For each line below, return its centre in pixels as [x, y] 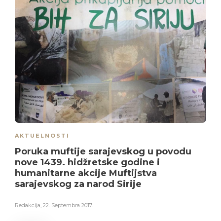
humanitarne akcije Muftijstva [86, 173]
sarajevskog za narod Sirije [78, 184]
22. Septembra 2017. [68, 205]
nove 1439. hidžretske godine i [87, 162]
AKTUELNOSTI [42, 135]
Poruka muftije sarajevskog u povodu [103, 151]
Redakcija [28, 205]
